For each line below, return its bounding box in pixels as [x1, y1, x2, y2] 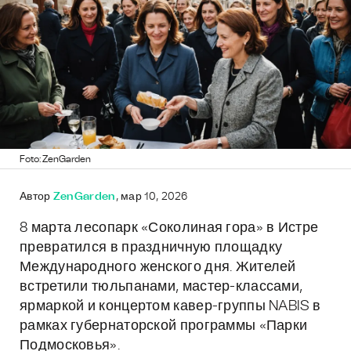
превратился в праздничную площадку [20, 241, 283, 255]
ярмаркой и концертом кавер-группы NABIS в [20, 299, 321, 313]
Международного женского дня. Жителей [20, 260, 296, 274]
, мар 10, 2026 [115, 191, 188, 202]
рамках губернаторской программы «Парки [20, 319, 308, 333]
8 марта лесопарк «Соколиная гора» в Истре [20, 221, 319, 235]
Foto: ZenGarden [20, 154, 91, 164]
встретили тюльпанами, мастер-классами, [20, 280, 303, 294]
